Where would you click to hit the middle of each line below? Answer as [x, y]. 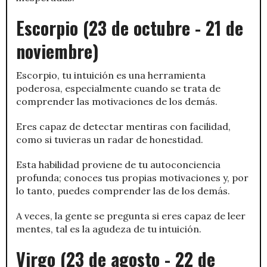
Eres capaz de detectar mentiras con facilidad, [123, 126]
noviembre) [58, 51]
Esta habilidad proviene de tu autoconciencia [118, 164]
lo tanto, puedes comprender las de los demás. [123, 190]
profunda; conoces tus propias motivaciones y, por [132, 177]
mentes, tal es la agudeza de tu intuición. [109, 229]
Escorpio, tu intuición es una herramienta [111, 75]
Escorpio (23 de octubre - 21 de [130, 27]
